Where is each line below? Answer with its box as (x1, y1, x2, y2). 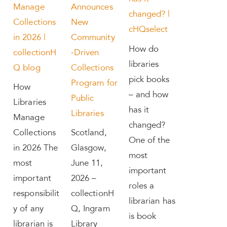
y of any (13, 205, 44, 214)
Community (70, 33, 115, 43)
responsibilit (13, 190, 60, 199)
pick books (128, 75, 170, 85)
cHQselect (128, 26, 168, 34)
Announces (70, 3, 113, 12)
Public (70, 94, 94, 103)
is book (128, 212, 157, 221)
